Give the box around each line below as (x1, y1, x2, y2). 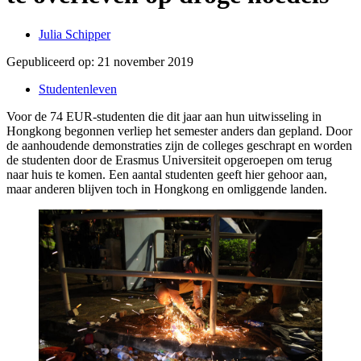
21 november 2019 (98, 54, 193, 68)
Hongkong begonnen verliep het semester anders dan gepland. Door (6, 123, 352, 138)
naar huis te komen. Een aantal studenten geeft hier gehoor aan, (6, 167, 327, 181)
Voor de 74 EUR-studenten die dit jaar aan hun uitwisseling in (6, 109, 322, 123)
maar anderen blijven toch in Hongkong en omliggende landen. (6, 181, 327, 196)
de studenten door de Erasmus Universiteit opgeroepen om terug (6, 152, 332, 167)
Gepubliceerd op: (6, 54, 94, 68)
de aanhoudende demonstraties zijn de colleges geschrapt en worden (6, 138, 352, 152)
